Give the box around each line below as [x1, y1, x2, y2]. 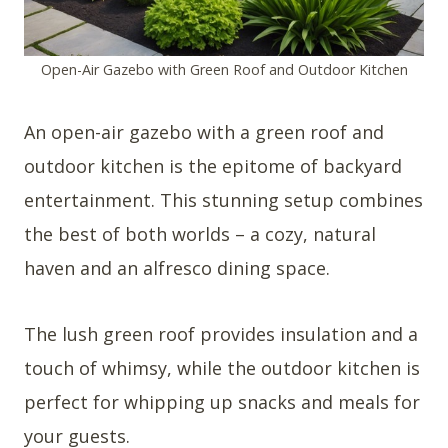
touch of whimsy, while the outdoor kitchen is [24, 355, 420, 380]
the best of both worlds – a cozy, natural [24, 221, 376, 246]
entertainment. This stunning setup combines [24, 187, 423, 212]
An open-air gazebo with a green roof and [24, 119, 384, 144]
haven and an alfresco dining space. [24, 255, 330, 280]
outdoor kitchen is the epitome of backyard [24, 153, 402, 178]
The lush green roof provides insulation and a [24, 321, 418, 346]
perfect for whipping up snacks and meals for [24, 389, 420, 414]
